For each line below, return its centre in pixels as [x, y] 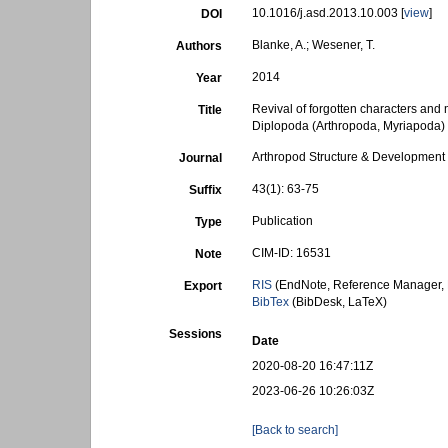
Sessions [196, 334]
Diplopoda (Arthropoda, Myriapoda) [349, 126]
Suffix [206, 190]
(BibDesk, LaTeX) [338, 302]
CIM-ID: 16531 [292, 253]
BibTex [271, 302]
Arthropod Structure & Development [349, 157]
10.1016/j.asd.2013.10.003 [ [328, 13]
